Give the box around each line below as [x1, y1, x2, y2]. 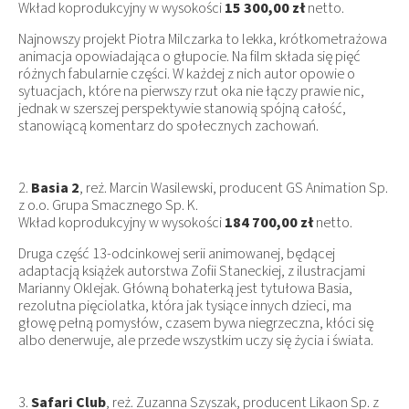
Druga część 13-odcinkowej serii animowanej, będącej [18, 243, 335, 264]
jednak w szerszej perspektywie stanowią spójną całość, [18, 98, 346, 119]
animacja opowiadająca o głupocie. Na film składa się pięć [18, 46, 361, 67]
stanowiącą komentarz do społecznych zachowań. [18, 115, 319, 136]
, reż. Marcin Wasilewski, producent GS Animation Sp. [79, 177, 388, 198]
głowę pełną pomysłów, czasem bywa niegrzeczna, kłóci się [18, 312, 373, 333]
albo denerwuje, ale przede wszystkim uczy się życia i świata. [18, 330, 373, 351]
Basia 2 [31, 177, 79, 198]
